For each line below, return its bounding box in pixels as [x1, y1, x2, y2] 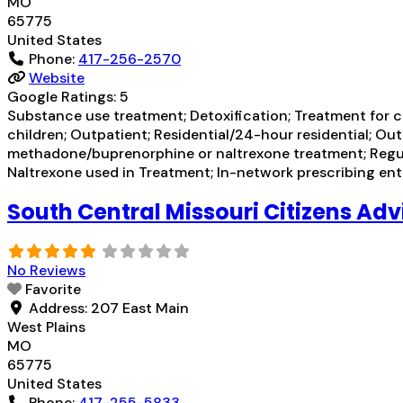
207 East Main [91, 299, 189, 318]
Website [29, 67, 85, 87]
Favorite [25, 280, 81, 300]
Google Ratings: [7, 86, 120, 106]
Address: [29, 299, 91, 318]
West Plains [7, 318, 85, 337]
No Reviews [7, 261, 85, 281]
